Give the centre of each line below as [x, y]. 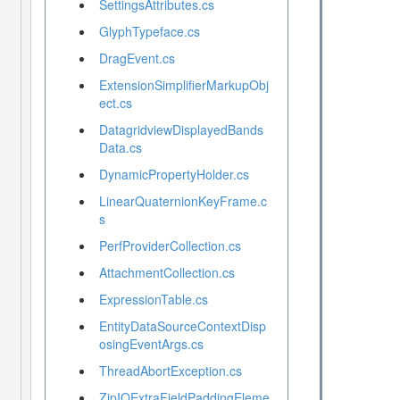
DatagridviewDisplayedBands [181, 130]
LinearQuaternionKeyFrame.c [183, 201]
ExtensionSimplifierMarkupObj [183, 85]
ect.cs [115, 103]
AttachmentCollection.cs [167, 273]
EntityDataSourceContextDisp [182, 326]
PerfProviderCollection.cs [170, 246]
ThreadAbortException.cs [170, 371]
